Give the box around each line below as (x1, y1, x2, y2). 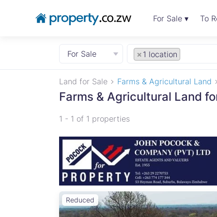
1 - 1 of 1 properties (59, 114, 130, 124)
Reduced (66, 196, 94, 204)
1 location (142, 49, 177, 59)
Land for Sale (59, 77, 110, 86)
